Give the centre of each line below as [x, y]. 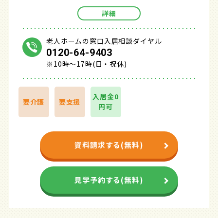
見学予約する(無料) [109, 180]
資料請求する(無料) [109, 145]
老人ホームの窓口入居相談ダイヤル [104, 41]
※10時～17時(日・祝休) [87, 64]
